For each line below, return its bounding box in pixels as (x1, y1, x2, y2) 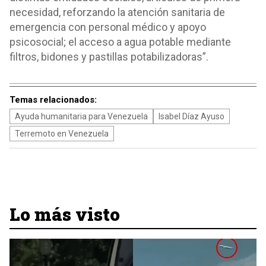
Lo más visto (9, 202, 120, 226)
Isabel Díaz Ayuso (159, 112, 224, 121)
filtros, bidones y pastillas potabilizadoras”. (9, 50, 208, 63)
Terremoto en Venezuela (15, 129, 109, 138)
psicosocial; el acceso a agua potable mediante (9, 36, 231, 48)
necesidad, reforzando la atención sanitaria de (9, 6, 225, 18)
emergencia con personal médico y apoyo (9, 21, 206, 33)
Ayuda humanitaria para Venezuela (15, 112, 148, 121)
